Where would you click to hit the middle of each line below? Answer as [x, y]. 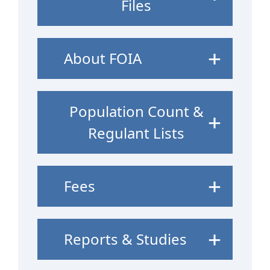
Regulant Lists [136, 133]
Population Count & [136, 111]
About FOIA [103, 58]
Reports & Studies [125, 239]
